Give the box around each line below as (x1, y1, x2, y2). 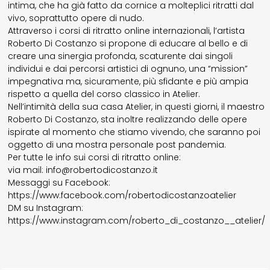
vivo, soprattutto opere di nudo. (8, 12, 145, 25)
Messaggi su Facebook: (8, 177, 111, 189)
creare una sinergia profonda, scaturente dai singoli (8, 50, 233, 63)
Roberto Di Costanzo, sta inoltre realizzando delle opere (8, 113, 248, 126)
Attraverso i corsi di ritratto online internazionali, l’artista (8, 25, 245, 37)
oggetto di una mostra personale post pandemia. (8, 139, 227, 151)
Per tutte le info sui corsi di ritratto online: (8, 151, 181, 164)
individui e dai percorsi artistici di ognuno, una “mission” (8, 63, 248, 75)
